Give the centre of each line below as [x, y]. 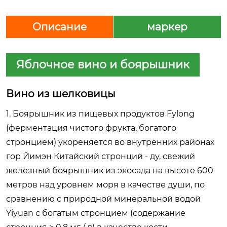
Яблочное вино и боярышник [103, 64]
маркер [167, 27]
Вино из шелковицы [61, 93]
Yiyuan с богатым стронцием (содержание [96, 213]
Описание [60, 27]
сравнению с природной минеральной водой [103, 199]
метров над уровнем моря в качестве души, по [105, 184]
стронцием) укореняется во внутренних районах [110, 142]
